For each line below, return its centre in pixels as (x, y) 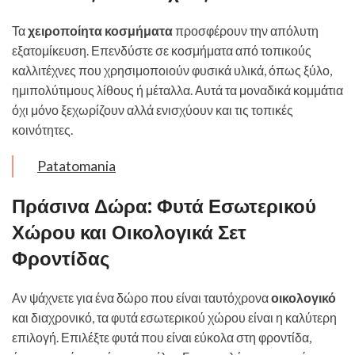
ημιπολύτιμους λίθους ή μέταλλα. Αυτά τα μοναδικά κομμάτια (177, 90)
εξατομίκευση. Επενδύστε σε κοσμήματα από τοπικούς (162, 50)
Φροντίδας (61, 259)
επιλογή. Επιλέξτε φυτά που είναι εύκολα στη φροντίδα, (162, 337)
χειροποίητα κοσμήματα (100, 31)
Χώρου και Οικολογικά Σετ (129, 233)
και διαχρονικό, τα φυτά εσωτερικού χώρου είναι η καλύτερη (174, 317)
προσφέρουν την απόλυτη (246, 31)
